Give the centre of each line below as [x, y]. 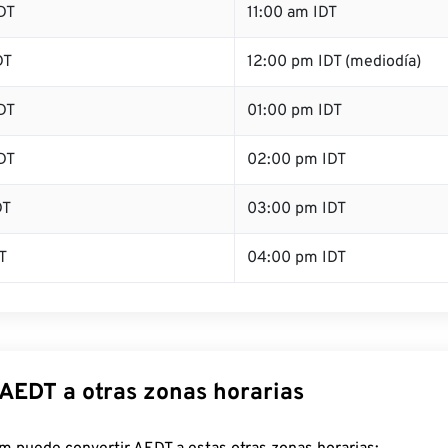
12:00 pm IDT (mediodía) [334, 62]
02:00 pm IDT [296, 160]
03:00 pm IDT [296, 209]
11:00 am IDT [292, 13]
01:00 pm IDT [294, 111]
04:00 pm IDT [296, 258]
